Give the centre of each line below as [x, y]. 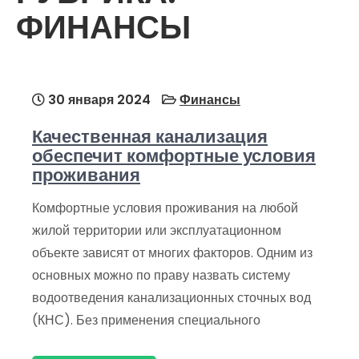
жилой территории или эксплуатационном [157, 231]
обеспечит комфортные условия [174, 156]
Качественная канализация [150, 137]
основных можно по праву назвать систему [161, 276]
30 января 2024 [98, 100]
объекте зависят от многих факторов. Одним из [172, 253]
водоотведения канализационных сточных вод [171, 298]
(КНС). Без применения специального [146, 321]
